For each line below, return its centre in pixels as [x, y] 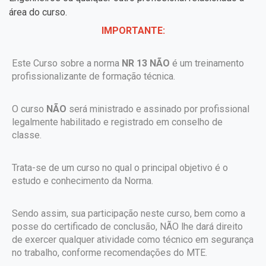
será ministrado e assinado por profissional [158, 109]
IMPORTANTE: [133, 31]
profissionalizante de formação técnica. [94, 76]
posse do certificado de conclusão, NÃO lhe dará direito [127, 227]
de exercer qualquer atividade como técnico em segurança [133, 240]
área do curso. [38, 12]
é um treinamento [207, 63]
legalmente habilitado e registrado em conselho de [117, 122]
